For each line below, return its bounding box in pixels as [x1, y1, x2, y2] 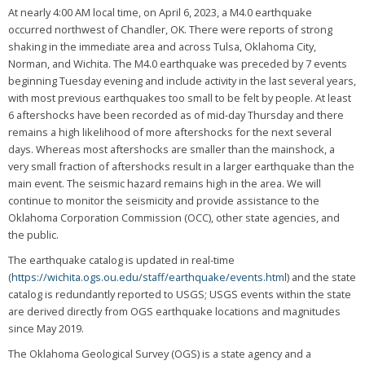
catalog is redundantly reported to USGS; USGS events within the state [7, 287, 351, 302]
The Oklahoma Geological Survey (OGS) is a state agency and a [7, 346, 311, 362]
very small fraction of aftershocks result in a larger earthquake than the [7, 159, 354, 174]
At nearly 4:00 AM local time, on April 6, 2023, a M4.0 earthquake [7, 5, 312, 20]
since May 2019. [7, 321, 84, 336]
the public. [7, 227, 59, 243]
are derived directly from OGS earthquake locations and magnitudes [7, 304, 341, 319]
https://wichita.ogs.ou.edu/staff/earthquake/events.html [11, 270, 287, 285]
